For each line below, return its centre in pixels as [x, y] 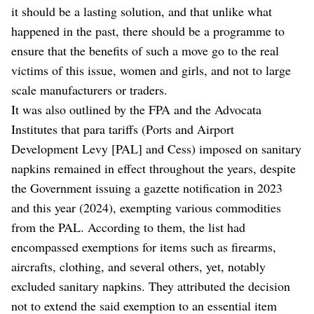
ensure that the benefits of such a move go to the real [145, 51]
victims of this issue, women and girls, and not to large [151, 70]
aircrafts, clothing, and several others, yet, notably [138, 267]
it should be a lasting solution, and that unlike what [142, 12]
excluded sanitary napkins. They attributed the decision [151, 286]
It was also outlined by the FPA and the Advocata [136, 110]
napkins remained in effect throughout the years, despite [153, 169]
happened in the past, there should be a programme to [148, 31]
